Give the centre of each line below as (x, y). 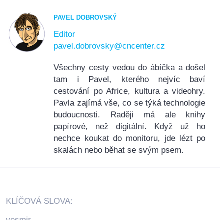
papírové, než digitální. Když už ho (130, 127)
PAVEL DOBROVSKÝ (85, 17)
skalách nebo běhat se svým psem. (119, 150)
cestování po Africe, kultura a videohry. (130, 91)
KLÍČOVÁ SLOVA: (39, 201)
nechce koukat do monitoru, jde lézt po (130, 138)
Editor (65, 34)
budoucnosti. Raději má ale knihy (130, 115)
